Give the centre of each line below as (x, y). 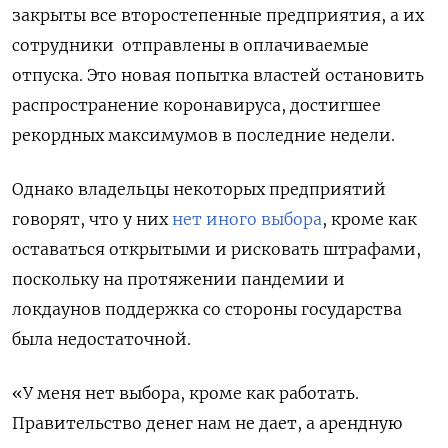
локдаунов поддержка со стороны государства (207, 309)
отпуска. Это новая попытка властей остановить (218, 75)
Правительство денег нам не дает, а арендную (207, 423)
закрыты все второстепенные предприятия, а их (218, 15)
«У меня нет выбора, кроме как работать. (185, 393)
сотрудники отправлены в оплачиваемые (190, 45)
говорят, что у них (92, 219)
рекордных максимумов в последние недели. (203, 135)
